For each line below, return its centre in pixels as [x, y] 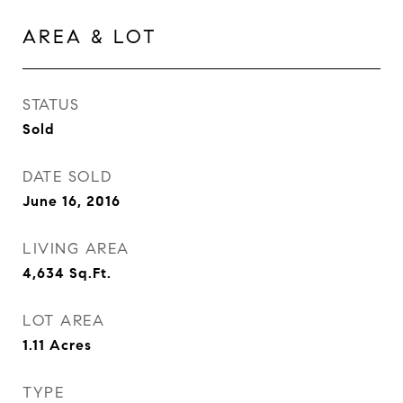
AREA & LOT [90, 36]
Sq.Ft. [90, 273]
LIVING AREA [76, 248]
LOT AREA [63, 320]
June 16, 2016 [72, 201]
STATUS [51, 104]
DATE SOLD [67, 176]
